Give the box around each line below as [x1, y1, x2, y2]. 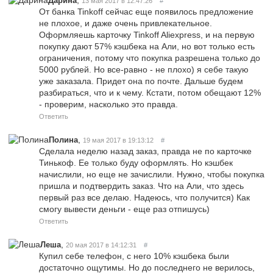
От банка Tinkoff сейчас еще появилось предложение [39, 6, 253, 16]
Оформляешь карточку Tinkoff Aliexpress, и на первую [39, 29, 255, 40]
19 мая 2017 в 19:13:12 [83, 136, 154, 144]
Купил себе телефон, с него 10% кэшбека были [39, 250, 229, 261]
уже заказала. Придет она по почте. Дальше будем [39, 76, 243, 86]
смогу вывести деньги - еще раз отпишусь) [39, 204, 210, 214]
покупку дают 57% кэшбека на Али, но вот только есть [39, 41, 255, 51]
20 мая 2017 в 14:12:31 [66, 241, 136, 249]
